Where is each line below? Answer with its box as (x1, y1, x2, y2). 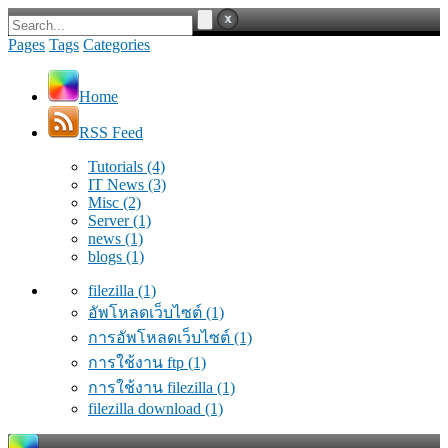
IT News (88, 176, 148, 193)
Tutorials (88, 158, 147, 175)
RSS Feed (79, 124, 143, 141)
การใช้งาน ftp (88, 354, 188, 371)
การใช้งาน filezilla (88, 379, 217, 396)
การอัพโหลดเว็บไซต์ (88, 329, 234, 346)
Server (88, 212, 133, 229)
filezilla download (88, 400, 205, 417)
